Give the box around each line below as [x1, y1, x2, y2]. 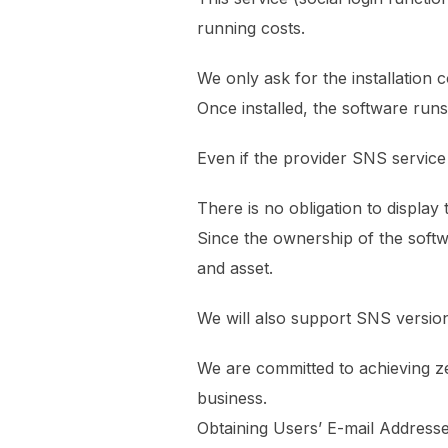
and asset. [197, 258, 273, 279]
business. [197, 388, 267, 409]
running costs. [197, 18, 305, 39]
